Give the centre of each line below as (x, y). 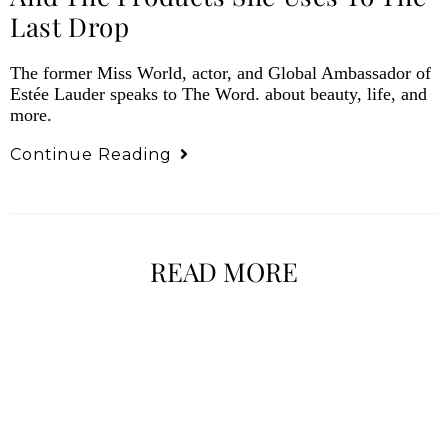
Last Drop (70, 27)
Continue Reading (91, 155)
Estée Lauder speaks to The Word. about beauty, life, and (218, 94)
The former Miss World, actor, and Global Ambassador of (220, 73)
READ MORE (224, 272)
